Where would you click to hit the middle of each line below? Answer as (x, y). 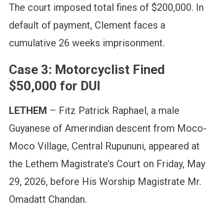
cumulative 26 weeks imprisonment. (87, 43)
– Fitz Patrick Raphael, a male (113, 111)
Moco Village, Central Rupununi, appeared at (104, 146)
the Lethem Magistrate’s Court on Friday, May (107, 164)
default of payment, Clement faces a (87, 25)
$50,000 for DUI (55, 86)
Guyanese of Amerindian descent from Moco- (108, 129)
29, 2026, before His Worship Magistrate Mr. (105, 182)
